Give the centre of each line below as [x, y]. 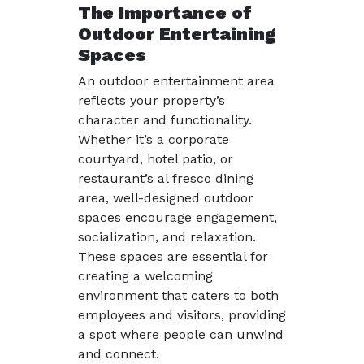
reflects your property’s [152, 100]
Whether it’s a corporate [154, 139]
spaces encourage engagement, [178, 217]
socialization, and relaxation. [167, 237]
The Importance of [165, 12]
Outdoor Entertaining [177, 33]
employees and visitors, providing [182, 315]
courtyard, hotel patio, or [156, 159]
